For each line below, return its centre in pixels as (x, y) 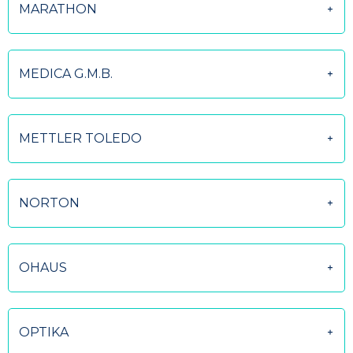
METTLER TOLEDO (80, 138)
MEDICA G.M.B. (66, 74)
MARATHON (58, 9)
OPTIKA (44, 332)
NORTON (49, 203)
